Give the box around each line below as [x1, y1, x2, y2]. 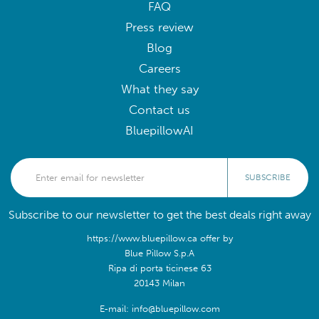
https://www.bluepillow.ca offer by [86, 231, 233, 244]
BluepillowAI [125, 122, 194, 138]
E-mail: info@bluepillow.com [99, 302, 220, 314]
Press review [125, 19, 194, 35]
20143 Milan [134, 276, 185, 288]
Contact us [129, 102, 190, 117]
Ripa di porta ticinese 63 [108, 261, 211, 273]
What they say [120, 81, 199, 97]
